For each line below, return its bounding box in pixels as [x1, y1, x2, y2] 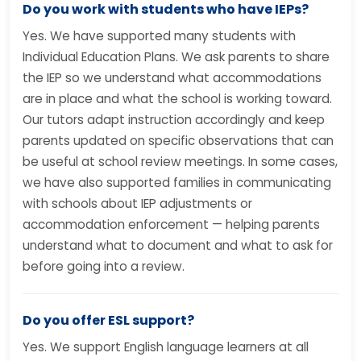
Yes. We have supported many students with [23, 27, 296, 44]
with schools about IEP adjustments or [23, 195, 252, 212]
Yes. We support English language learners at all [23, 338, 309, 355]
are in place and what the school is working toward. [23, 90, 332, 107]
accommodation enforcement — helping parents [23, 216, 320, 233]
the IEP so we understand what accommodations [23, 69, 322, 86]
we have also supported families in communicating [23, 174, 331, 191]
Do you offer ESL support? [23, 311, 194, 330]
